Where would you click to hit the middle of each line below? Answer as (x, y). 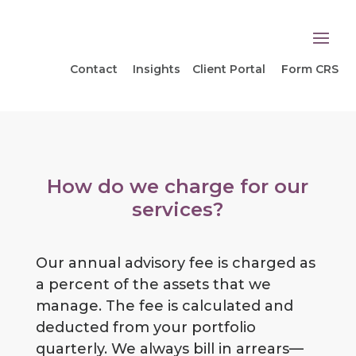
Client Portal (228, 69)
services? (178, 209)
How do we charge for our (178, 186)
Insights (156, 69)
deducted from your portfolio (145, 327)
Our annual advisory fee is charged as (175, 263)
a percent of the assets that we (153, 284)
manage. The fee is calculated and (164, 306)
